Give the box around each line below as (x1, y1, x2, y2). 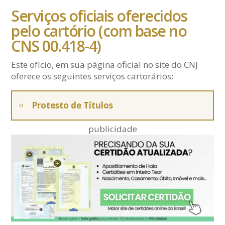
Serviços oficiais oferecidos (11, 6, 187, 26)
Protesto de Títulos (32, 99, 114, 111)
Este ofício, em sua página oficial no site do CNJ (11, 59, 198, 70)
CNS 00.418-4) (11, 36, 101, 56)
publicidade (88, 123, 137, 135)
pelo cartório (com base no (11, 21, 187, 41)
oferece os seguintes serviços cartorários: (11, 70, 174, 82)
